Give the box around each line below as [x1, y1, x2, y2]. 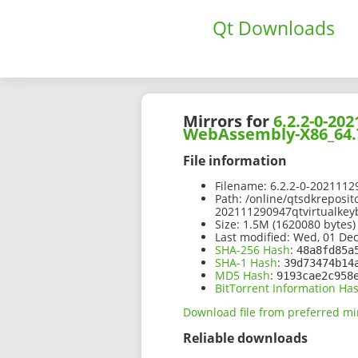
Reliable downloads [183, 329, 308, 348]
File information [183, 151, 287, 169]
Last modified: [215, 229, 290, 245]
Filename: [215, 178, 267, 194]
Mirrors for [183, 110, 273, 133]
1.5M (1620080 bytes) [240, 217, 356, 233]
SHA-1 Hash [215, 255, 277, 271]
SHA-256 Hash [215, 242, 290, 258]
